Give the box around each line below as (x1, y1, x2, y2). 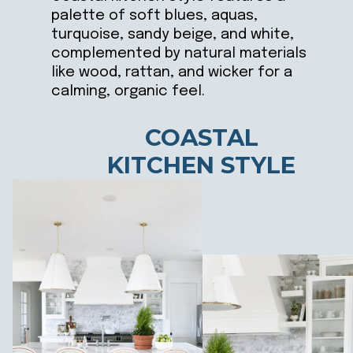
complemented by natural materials (51, 46, 307, 61)
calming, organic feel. (51, 84, 206, 99)
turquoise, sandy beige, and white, (51, 27, 295, 43)
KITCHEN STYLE (107, 150, 296, 179)
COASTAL (144, 123, 258, 151)
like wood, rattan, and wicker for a (51, 65, 293, 80)
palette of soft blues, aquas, (51, 8, 258, 24)
